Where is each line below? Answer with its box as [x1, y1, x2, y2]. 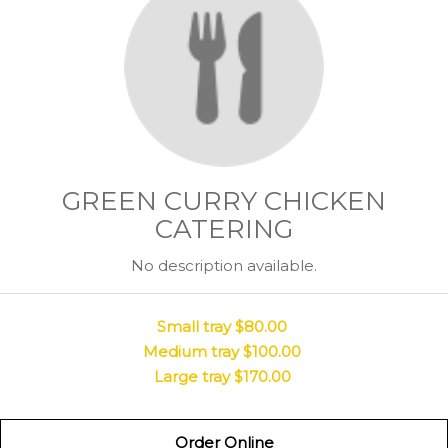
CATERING [155, 213, 293, 245]
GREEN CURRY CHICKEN [62, 185, 386, 217]
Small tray [157, 317, 231, 336]
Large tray [153, 367, 230, 386]
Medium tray [143, 342, 239, 361]
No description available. [131, 256, 317, 275]
